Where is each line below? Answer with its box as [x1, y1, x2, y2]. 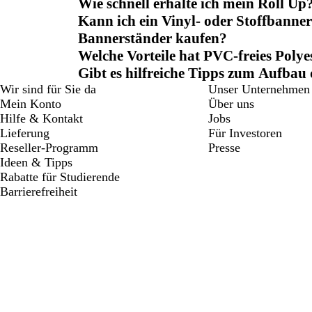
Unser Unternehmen [208, 82, 310, 97]
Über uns [208, 97, 254, 111]
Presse [208, 141, 240, 155]
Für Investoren [208, 126, 282, 141]
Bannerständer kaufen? [78, 30, 227, 47]
